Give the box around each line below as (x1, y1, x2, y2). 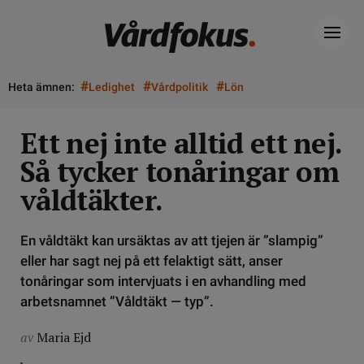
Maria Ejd (37, 328, 91, 346)
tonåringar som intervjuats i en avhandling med (20, 273, 306, 289)
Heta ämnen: (8, 80, 75, 93)
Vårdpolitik (151, 80, 208, 93)
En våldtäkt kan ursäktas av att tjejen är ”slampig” (20, 232, 323, 249)
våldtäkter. (20, 181, 163, 219)
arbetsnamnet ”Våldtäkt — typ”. (20, 293, 214, 310)
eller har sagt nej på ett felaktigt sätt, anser (20, 253, 283, 269)
